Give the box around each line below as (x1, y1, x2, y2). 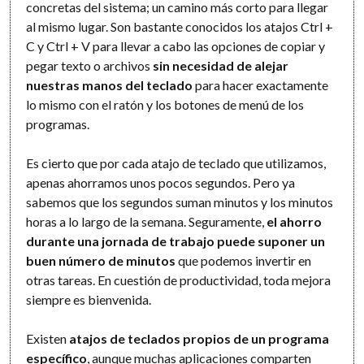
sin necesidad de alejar (153, 58, 289, 74)
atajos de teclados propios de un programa (69, 331, 330, 347)
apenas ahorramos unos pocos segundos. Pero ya (26, 175, 296, 191)
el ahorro (266, 214, 323, 230)
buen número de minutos (26, 253, 176, 269)
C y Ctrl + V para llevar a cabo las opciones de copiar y (26, 38, 326, 54)
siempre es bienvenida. (26, 292, 152, 308)
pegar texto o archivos (26, 58, 154, 74)
